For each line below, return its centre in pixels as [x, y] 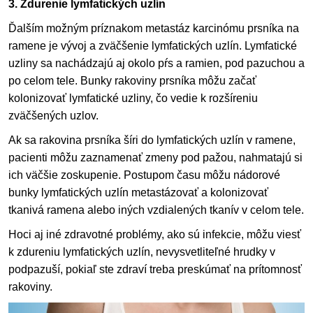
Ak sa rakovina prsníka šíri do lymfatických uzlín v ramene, [152, 140]
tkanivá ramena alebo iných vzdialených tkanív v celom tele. [156, 210]
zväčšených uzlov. [53, 115]
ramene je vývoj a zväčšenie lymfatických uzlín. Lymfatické [153, 45]
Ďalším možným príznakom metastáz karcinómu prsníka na [154, 28]
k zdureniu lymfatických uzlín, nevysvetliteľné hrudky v [142, 252]
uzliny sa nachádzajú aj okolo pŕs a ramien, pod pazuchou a [156, 63]
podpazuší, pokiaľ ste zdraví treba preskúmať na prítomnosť [155, 269]
